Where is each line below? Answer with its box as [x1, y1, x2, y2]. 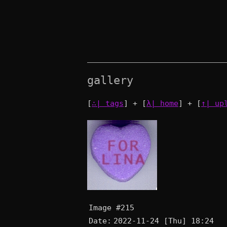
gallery [87, 74, 133, 87]
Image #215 [89, 203, 134, 212]
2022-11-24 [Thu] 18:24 [113, 216, 214, 225]
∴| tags [92, 99, 124, 108]
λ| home [146, 99, 178, 108]
